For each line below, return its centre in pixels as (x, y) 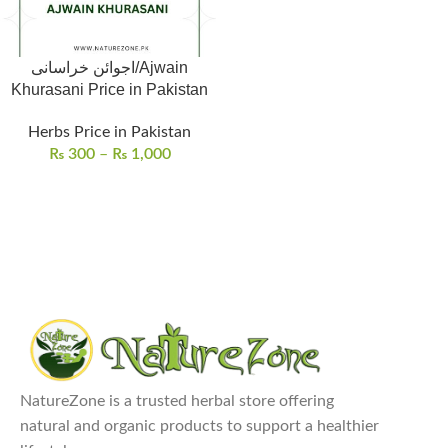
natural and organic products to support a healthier (199, 426)
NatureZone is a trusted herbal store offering (177, 401)
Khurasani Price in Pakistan (109, 89)
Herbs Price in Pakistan (109, 132)
